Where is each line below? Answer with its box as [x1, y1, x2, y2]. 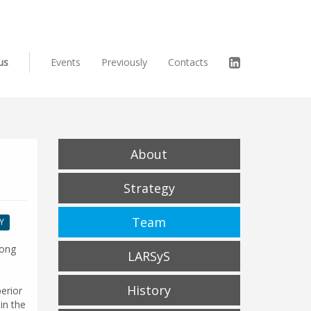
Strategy [123, 180, 175, 196]
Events [51, 56, 81, 69]
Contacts [168, 56, 208, 69]
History [127, 282, 171, 299]
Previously [101, 56, 147, 69]
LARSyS [128, 248, 171, 264]
